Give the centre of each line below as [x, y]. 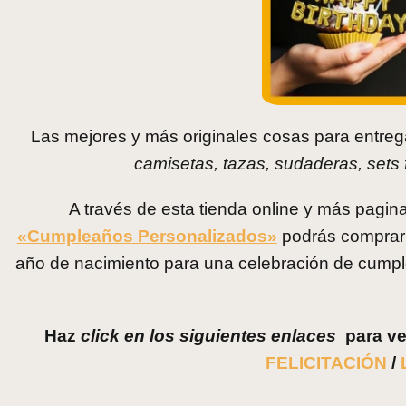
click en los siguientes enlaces [211, 335]
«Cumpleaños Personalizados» [147, 236]
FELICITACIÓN [326, 362]
